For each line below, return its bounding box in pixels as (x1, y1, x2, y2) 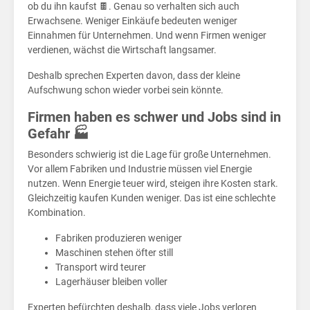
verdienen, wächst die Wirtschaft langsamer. (28, 44, 217, 56)
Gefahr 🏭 (28, 125, 89, 143)
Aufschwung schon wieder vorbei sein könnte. (28, 84, 224, 96)
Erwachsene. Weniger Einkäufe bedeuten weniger (28, 15, 237, 27)
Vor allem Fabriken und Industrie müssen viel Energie (28, 163, 252, 175)
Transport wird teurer (55, 262, 146, 273)
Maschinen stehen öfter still (55, 247, 173, 259)
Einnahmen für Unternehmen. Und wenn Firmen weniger (28, 30, 266, 42)
